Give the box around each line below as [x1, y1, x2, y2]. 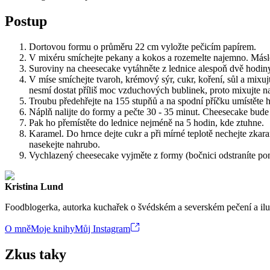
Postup [5, 13, 47, 29]
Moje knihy [31, 223, 75, 234]
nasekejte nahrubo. [29, 139, 100, 149]
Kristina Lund [5, 181, 63, 192]
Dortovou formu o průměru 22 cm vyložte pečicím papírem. [29, 41, 256, 52]
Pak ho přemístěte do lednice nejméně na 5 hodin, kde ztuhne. [29, 117, 264, 128]
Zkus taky [5, 246, 66, 262]
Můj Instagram [75, 223, 130, 234]
